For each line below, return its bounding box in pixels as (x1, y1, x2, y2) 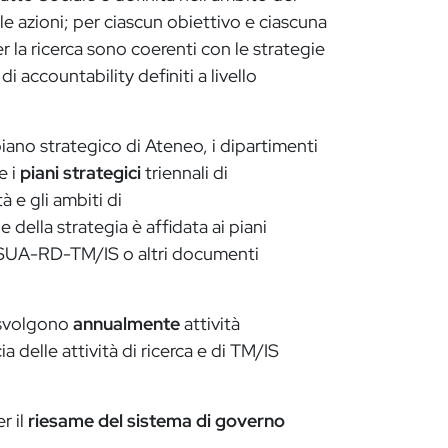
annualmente (73, 312, 180, 336)
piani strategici (20, 161, 141, 185)
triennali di (141, 161, 228, 185)
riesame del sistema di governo (28, 409, 285, 433)
